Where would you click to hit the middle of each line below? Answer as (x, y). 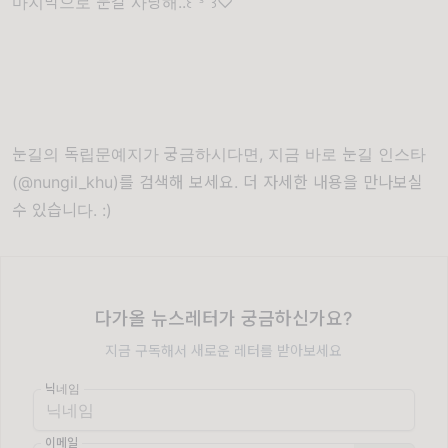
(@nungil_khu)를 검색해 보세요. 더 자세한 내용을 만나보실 (217, 182)
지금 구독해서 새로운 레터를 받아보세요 (224, 350)
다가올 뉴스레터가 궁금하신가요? (224, 318)
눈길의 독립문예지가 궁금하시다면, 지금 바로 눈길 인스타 (219, 154)
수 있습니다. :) (62, 210)
